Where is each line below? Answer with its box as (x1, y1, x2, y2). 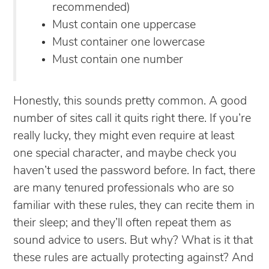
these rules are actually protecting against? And (13, 252, 253, 264)
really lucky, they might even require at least (13, 130, 234, 142)
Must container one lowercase (52, 36, 205, 49)
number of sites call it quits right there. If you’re (13, 112, 251, 125)
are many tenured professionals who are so (13, 182, 234, 195)
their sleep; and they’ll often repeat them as (13, 217, 231, 229)
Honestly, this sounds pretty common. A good (13, 95, 247, 107)
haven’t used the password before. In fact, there (13, 165, 255, 177)
